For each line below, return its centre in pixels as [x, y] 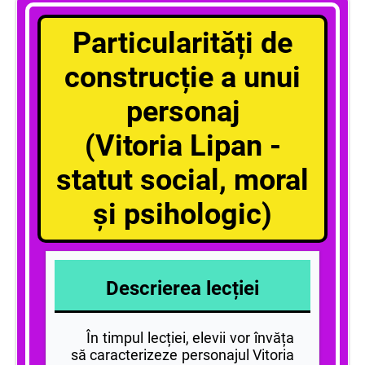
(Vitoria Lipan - [182, 145]
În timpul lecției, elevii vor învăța [182, 337]
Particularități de [182, 43]
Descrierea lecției [182, 288]
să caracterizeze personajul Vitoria [182, 354]
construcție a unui [182, 77]
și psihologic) [182, 214]
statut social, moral [182, 180]
